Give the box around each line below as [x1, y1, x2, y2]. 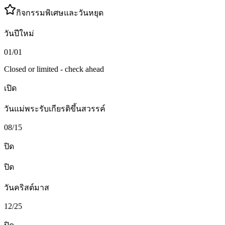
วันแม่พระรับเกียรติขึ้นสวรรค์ [4, 104, 105, 114]
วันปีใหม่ [4, 29, 34, 38]
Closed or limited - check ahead [4, 65, 104, 74]
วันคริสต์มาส [4, 183, 49, 192]
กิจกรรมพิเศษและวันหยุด [16, 9, 103, 18]
